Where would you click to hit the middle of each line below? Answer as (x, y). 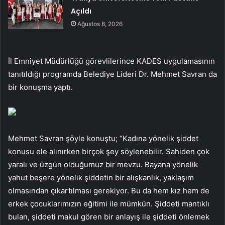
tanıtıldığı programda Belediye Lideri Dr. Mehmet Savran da (113, 74)
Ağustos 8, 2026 (100, 24)
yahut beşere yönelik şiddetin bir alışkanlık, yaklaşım (101, 178)
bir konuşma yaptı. (40, 87)
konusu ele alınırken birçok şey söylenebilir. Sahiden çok (109, 152)
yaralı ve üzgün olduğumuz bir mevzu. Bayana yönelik (103, 165)
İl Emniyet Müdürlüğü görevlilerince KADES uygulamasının (111, 61)
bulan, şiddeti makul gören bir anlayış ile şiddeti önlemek (109, 217)
